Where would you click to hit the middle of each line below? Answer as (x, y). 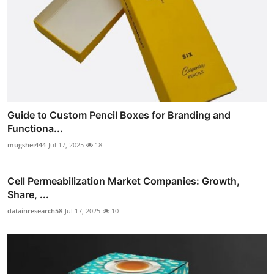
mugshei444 (27, 145)
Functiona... (35, 129)
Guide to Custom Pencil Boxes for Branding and (119, 115)
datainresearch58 (35, 211)
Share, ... (28, 195)
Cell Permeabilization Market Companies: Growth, (124, 181)
